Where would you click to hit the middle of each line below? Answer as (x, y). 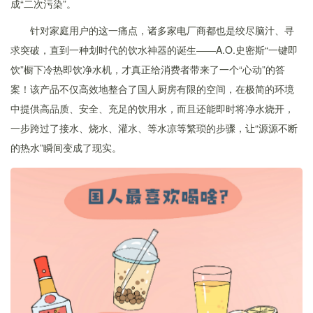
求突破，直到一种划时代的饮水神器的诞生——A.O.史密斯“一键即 (154, 50)
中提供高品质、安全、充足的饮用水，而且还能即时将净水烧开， (152, 108)
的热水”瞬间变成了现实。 (66, 147)
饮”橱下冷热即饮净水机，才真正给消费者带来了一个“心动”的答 (148, 69)
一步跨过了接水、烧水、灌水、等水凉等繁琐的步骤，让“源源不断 (154, 128)
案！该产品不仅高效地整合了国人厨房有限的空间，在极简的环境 (152, 89)
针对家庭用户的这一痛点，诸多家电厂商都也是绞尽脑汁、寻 (162, 30)
